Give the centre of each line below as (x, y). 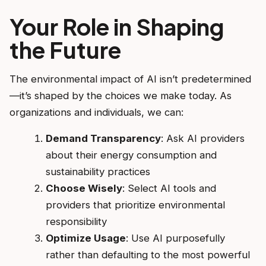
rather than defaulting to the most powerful (148, 255)
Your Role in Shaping (117, 26)
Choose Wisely (84, 189)
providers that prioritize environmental (135, 205)
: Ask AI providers (202, 139)
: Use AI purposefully (175, 238)
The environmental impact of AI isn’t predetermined (130, 79)
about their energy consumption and (131, 155)
